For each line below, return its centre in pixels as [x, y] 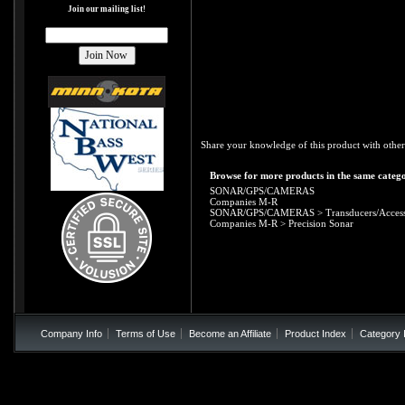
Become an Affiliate [230, 333]
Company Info [71, 333]
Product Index [316, 333]
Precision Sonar [321, 223]
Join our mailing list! [107, 9]
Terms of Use [146, 333]
